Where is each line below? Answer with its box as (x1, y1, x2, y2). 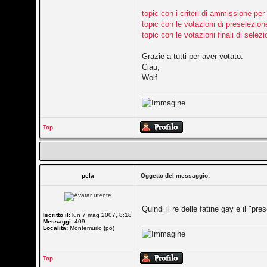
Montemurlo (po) (68, 225, 115, 231)
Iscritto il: (43, 212, 71, 218)
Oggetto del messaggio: (141, 172, 210, 179)
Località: (43, 225, 69, 231)
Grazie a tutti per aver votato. (142, 52, 244, 61)
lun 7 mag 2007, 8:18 (70, 212, 132, 218)
